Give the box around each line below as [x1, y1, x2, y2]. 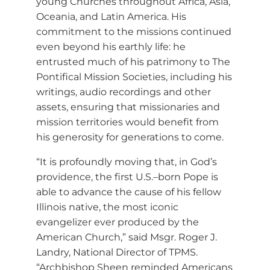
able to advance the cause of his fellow [36, 186, 221, 198]
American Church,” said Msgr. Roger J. [36, 231, 217, 243]
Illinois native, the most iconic [36, 201, 178, 213]
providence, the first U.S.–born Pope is [36, 171, 218, 183]
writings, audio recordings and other [36, 86, 211, 98]
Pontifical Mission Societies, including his [36, 71, 232, 83]
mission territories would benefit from [36, 116, 219, 128]
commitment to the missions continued [36, 25, 231, 37]
